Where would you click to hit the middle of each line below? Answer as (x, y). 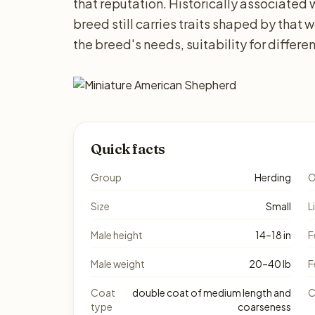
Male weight (118, 264)
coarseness (264, 307)
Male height (117, 235)
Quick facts (128, 149)
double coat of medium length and (212, 292)
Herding (273, 177)
